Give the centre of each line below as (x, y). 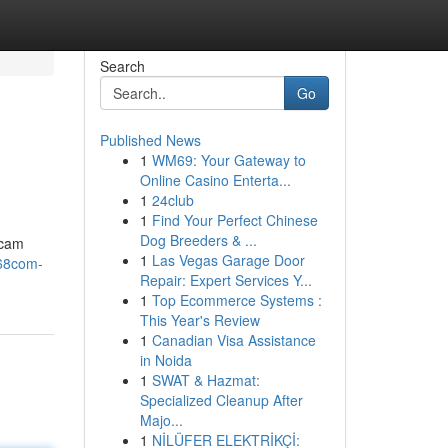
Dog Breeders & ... (198, 240)
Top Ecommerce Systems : (236, 300)
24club (172, 200)
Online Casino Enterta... (215, 180)
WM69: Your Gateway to (228, 160)
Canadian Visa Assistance (233, 340)
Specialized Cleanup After (221, 400)
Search (122, 66)
